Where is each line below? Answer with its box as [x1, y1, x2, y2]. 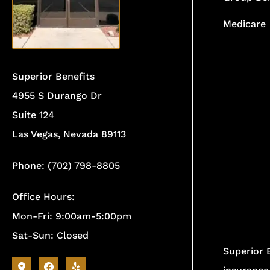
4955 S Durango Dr [12, 89, 102, 101]
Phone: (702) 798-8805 [12, 159, 120, 171]
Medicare [222, 17, 266, 30]
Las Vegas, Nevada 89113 [12, 128, 126, 140]
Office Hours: [12, 190, 75, 202]
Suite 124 [12, 108, 54, 121]
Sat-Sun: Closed [12, 229, 89, 241]
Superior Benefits [12, 70, 95, 82]
